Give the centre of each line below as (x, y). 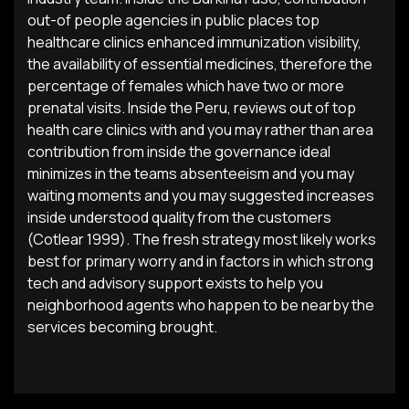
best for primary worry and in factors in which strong (200, 261)
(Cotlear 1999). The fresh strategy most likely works (202, 239)
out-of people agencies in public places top (173, 20)
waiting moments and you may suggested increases (201, 195)
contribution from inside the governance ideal (179, 152)
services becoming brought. (122, 327)
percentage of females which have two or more (186, 86)
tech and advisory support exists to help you (175, 283)
